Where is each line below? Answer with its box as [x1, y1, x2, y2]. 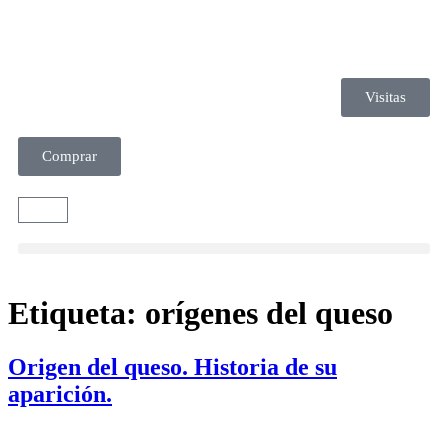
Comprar [42, 148, 97, 164]
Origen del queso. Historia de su [8, 353, 337, 380]
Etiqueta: [8, 295, 145, 332]
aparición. [8, 380, 112, 407]
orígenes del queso [145, 295, 393, 332]
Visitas [365, 89, 406, 105]
